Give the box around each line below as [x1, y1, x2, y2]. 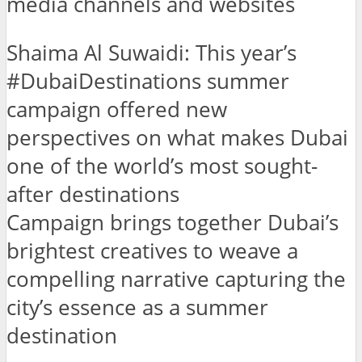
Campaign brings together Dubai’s [6, 208, 339, 238]
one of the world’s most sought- [6, 152, 318, 181]
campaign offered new [6, 95, 227, 124]
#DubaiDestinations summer [6, 67, 289, 96]
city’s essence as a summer [6, 293, 268, 322]
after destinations [6, 180, 179, 209]
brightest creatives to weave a [6, 237, 298, 266]
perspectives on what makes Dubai [6, 124, 348, 153]
